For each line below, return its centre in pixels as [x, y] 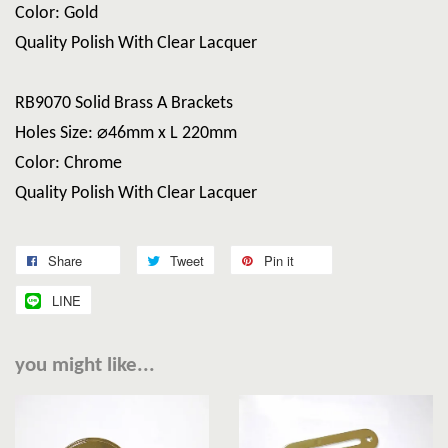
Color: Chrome [68, 164]
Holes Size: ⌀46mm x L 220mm [126, 134]
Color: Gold [56, 14]
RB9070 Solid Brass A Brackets [124, 104]
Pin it [279, 261]
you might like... [85, 366]
